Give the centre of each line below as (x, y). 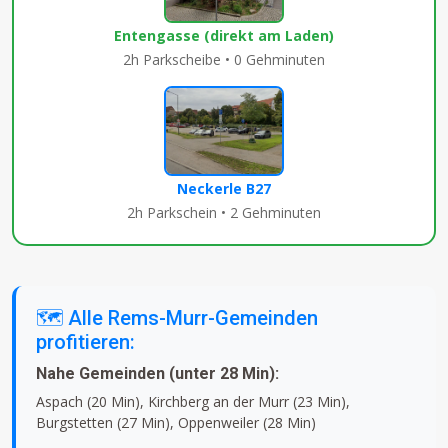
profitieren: (85, 342)
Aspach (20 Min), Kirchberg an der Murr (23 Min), (193, 402)
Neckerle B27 (224, 189)
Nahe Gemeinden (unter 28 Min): (157, 374)
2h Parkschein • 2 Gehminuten (224, 213)
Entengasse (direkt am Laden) (224, 36)
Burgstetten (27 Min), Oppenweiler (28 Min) (176, 423)
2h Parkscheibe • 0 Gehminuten (224, 60)
